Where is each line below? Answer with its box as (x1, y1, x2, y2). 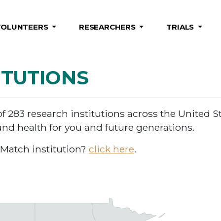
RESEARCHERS (79, 22, 138, 32)
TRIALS (166, 22, 196, 32)
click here (89, 143, 134, 155)
